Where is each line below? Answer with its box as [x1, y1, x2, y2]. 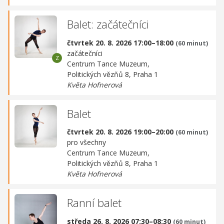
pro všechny [67, 137, 106, 147]
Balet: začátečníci [67, 16, 149, 32]
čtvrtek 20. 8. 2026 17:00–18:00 [67, 37, 175, 47]
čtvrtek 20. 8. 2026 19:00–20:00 [67, 127, 175, 137]
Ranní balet [67, 195, 121, 210]
